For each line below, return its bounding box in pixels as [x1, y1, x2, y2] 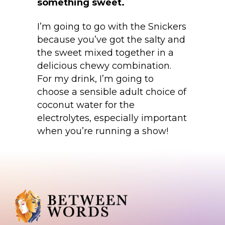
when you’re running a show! [37, 126, 171, 137]
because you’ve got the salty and [37, 34, 185, 46]
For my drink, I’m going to [37, 73, 154, 85]
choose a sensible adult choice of [37, 86, 186, 98]
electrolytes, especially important [37, 113, 187, 124]
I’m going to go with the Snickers [37, 21, 186, 33]
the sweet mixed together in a [37, 47, 174, 59]
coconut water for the [37, 99, 135, 111]
